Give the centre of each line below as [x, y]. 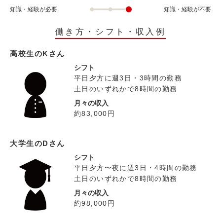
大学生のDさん [37, 143]
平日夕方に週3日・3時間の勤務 [128, 78]
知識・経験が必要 [34, 9]
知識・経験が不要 [187, 9]
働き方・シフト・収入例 [110, 32]
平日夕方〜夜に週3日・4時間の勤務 [135, 167]
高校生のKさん [37, 53]
